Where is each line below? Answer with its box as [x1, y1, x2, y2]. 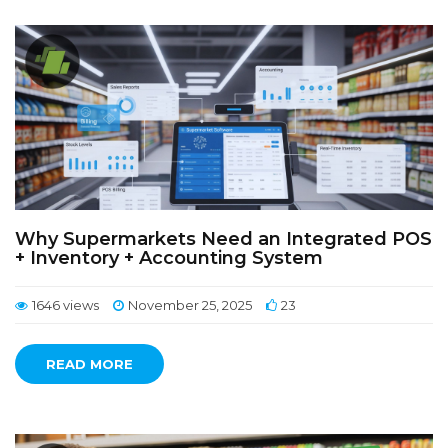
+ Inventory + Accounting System [15, 247, 323, 269]
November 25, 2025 [128, 297, 252, 313]
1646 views [32, 297, 99, 313]
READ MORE [46, 356, 133, 372]
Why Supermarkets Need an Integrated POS [15, 228, 432, 250]
